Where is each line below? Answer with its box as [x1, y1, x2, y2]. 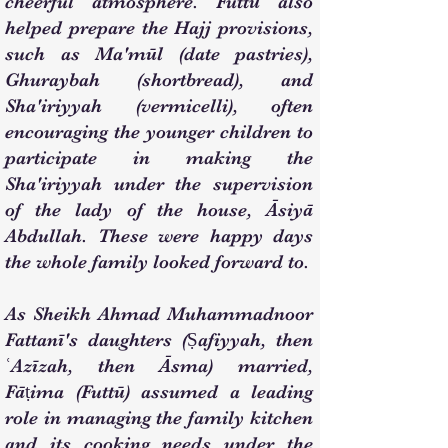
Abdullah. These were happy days [5, 225, 313, 247]
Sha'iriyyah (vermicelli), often [5, 95, 313, 117]
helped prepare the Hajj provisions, [5, 17, 313, 39]
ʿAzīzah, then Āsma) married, [5, 355, 313, 377]
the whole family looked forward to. [5, 251, 309, 273]
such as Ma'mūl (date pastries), [5, 43, 313, 65]
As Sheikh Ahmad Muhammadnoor [5, 303, 313, 325]
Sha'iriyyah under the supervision [5, 173, 313, 195]
